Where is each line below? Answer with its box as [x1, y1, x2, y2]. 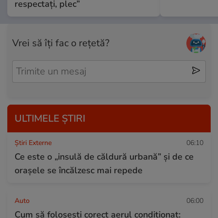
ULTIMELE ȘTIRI [15, 111, 85, 125]
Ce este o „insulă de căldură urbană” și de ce [15, 150, 194, 163]
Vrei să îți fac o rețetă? [12, 36, 109, 50]
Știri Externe [15, 138, 52, 147]
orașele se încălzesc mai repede [15, 164, 143, 176]
